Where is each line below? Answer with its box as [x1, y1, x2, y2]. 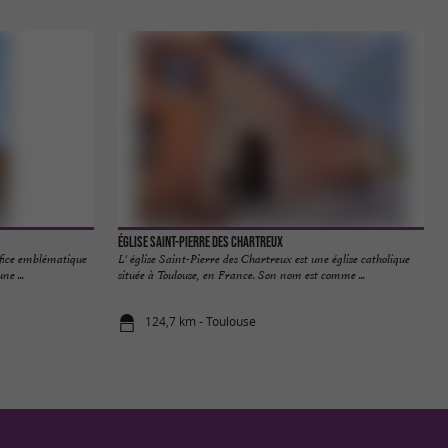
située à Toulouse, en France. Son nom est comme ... [118, 267, 365, 284]
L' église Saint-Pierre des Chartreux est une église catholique [118, 251, 410, 268]
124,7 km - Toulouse [145, 312, 257, 330]
